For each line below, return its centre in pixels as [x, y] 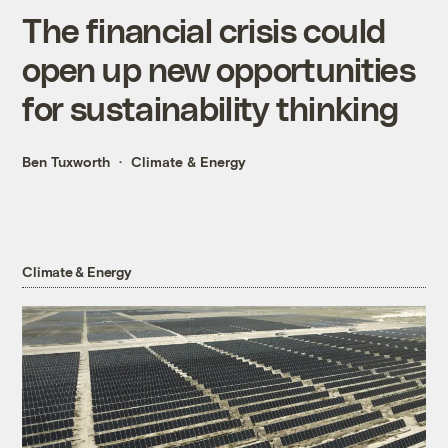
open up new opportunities [218, 69]
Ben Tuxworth [66, 162]
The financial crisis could [204, 30]
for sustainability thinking [210, 108]
